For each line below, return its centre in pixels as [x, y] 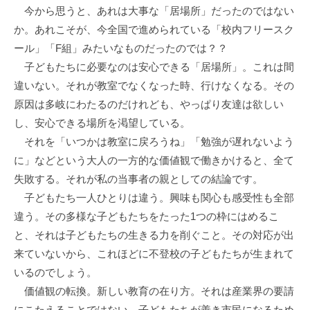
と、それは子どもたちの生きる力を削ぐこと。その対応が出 [154, 235]
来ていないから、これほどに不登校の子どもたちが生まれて [154, 254]
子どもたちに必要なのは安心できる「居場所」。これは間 [154, 67]
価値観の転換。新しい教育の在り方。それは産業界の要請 [154, 291]
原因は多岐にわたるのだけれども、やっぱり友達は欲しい [149, 104]
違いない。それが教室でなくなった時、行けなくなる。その [154, 86]
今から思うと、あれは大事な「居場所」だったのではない [154, 11]
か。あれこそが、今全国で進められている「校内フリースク [154, 30]
